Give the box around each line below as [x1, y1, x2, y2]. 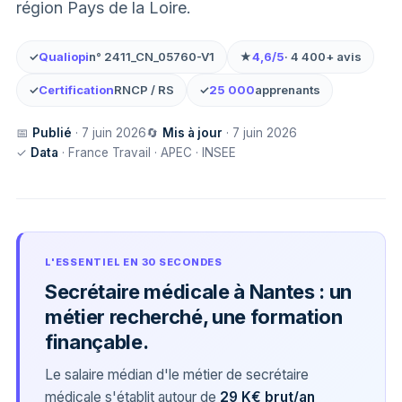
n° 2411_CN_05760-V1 [89, 48, 214, 64]
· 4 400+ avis [284, 48, 362, 64]
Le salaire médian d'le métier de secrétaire [45, 365, 309, 383]
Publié [32, 125, 72, 140]
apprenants [255, 82, 320, 97]
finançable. [45, 329, 149, 354]
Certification [39, 82, 114, 97]
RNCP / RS [114, 82, 174, 97]
